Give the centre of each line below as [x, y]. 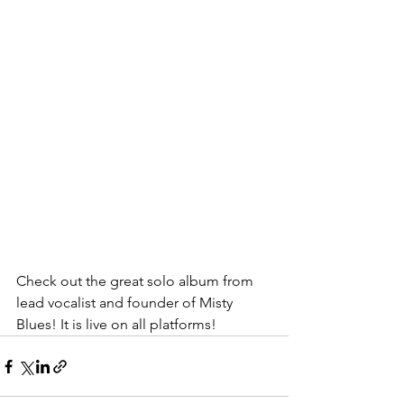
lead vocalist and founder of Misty [126, 303]
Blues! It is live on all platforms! [118, 324]
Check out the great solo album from [137, 281]
